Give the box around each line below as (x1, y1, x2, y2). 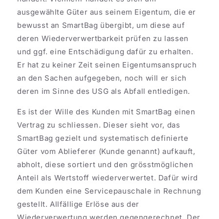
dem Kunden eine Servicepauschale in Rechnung (17, 186, 201, 196)
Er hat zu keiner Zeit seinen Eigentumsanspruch (17, 60, 197, 69)
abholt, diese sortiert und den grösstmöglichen (17, 159, 194, 169)
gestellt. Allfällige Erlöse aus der (17, 199, 140, 209)
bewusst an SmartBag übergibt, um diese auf (17, 20, 185, 30)
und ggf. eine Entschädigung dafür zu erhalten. (17, 46, 194, 56)
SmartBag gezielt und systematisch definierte (17, 133, 189, 143)
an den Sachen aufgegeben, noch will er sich (17, 73, 187, 83)
